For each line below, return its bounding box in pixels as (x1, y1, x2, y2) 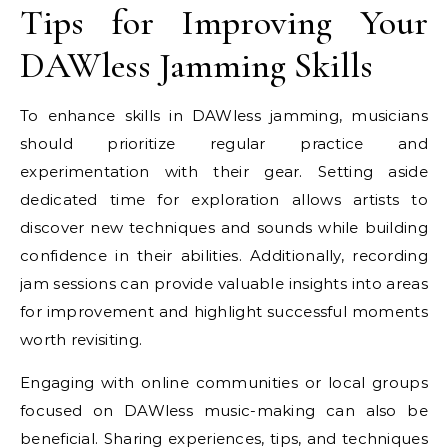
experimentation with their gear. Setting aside (20, 161, 428, 181)
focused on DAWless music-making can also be (20, 400, 428, 420)
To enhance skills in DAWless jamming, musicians (20, 105, 428, 125)
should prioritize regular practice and (20, 133, 428, 153)
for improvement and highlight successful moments (20, 301, 428, 321)
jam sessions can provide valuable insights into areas (20, 273, 428, 293)
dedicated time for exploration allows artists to (20, 189, 428, 209)
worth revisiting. (20, 329, 143, 349)
